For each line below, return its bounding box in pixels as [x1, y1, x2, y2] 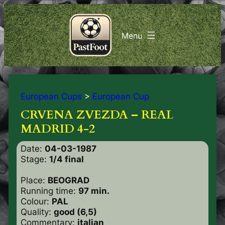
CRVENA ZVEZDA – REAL [20, 106, 173, 123]
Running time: [20, 185, 78, 196]
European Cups [20, 91, 82, 101]
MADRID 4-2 [20, 121, 95, 137]
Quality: [20, 206, 54, 217]
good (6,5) [53, 206, 97, 217]
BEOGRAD [47, 175, 89, 185]
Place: [20, 175, 48, 185]
